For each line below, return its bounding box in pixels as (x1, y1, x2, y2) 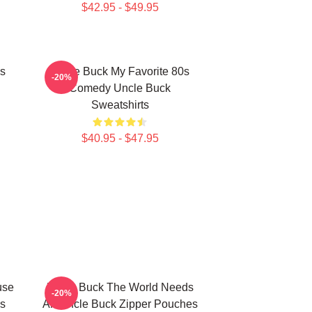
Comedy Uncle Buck (69, 82, 171, 94)
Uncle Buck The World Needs (46, 281, 194, 293)
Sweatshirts (91, 99, 149, 111)
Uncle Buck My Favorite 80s (50, 65, 189, 77)
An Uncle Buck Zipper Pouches (42, 298, 198, 310)
